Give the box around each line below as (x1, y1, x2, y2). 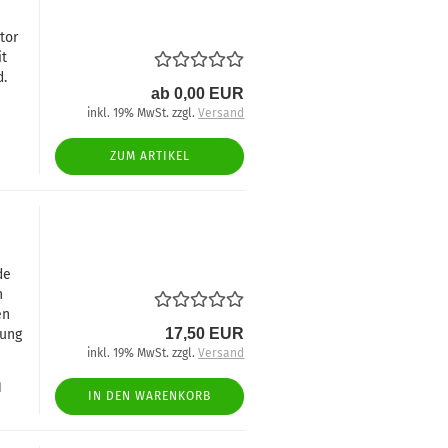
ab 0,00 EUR (151, 85, 245, 102)
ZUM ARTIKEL (109, 149, 190, 163)
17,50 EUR (165, 325, 245, 342)
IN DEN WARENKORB (88, 389, 212, 403)
